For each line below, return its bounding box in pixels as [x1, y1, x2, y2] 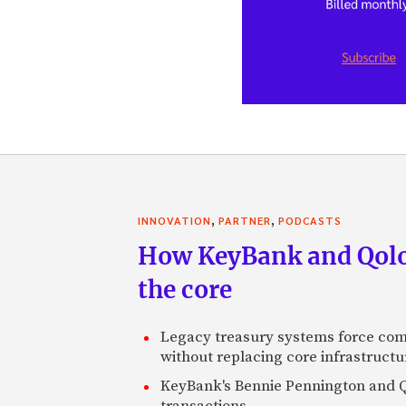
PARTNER [218, 212, 271, 227]
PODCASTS [278, 212, 342, 227]
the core [138, 274, 232, 304]
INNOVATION [138, 212, 211, 227]
